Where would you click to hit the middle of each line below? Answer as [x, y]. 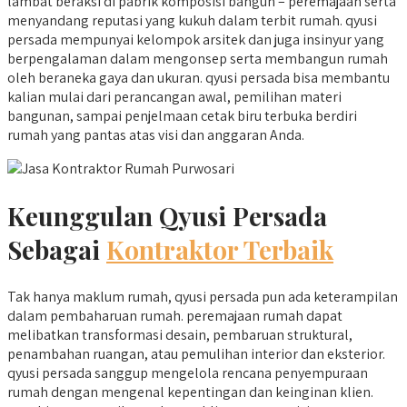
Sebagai [57, 249]
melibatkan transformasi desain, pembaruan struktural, [180, 335]
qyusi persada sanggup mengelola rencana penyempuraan [188, 373]
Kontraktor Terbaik [220, 249]
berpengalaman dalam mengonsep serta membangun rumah [198, 58]
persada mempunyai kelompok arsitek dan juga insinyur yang [196, 39]
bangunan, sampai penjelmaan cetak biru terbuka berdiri [182, 115]
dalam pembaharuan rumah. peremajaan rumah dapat [175, 316]
